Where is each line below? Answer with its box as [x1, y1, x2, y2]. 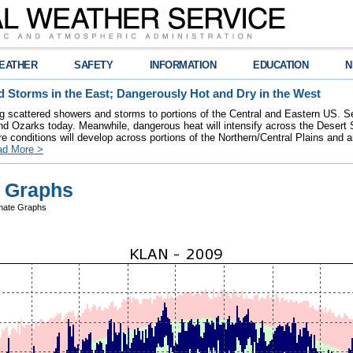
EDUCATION [253, 59, 309, 71]
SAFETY [74, 59, 113, 71]
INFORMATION [150, 59, 217, 71]
